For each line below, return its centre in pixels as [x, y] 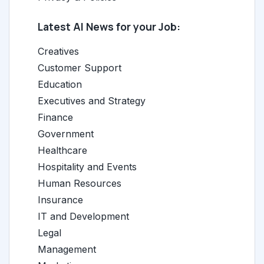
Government [66, 134]
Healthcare [62, 150]
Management [67, 249]
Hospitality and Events [87, 167]
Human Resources [80, 183]
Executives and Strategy [92, 101]
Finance [55, 117]
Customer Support [80, 68]
